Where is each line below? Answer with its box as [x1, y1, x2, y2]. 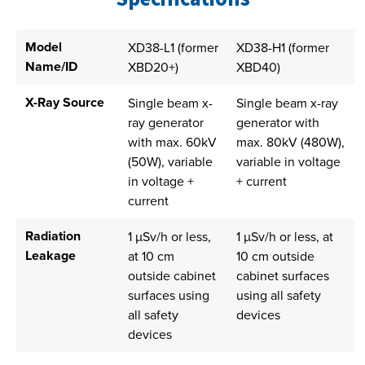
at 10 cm [127, 247, 174, 266]
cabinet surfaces [235, 266, 329, 285]
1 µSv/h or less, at [235, 227, 333, 246]
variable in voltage [235, 152, 341, 171]
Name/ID [24, 57, 77, 77]
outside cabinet [127, 266, 216, 285]
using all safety [235, 286, 321, 305]
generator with [235, 113, 319, 132]
